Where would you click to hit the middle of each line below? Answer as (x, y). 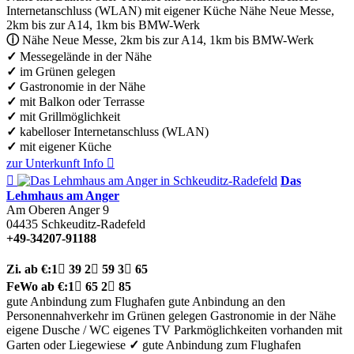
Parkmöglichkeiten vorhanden (249, 330)
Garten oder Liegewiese (66, 345)
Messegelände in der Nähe (84, 56)
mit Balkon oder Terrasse (81, 101)
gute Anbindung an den (227, 301)
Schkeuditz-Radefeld (93, 224)
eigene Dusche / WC (58, 330)
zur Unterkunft (43, 163)
